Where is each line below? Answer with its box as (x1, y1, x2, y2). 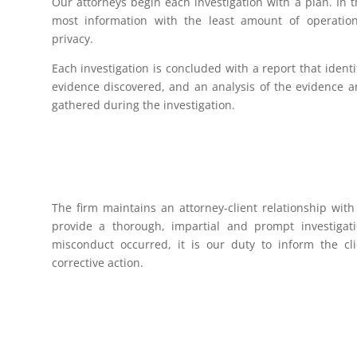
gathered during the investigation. (51, 97, 235, 113)
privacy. (51, 31, 93, 47)
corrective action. (51, 254, 143, 270)
